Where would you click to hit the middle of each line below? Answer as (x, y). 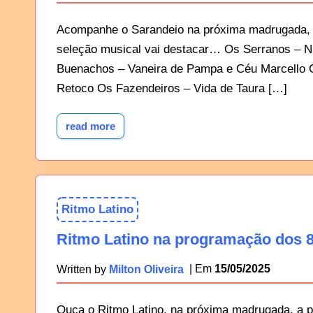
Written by (83, 269)
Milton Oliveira (147, 269)
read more (91, 126)
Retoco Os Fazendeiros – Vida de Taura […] (172, 89)
